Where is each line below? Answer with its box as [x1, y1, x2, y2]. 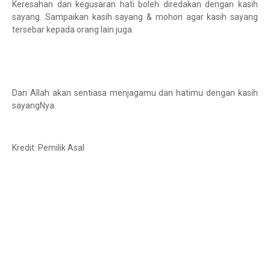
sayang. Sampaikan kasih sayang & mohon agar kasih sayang [12, 12, 258, 22]
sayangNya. [12, 101, 56, 110]
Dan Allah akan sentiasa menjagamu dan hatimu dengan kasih [12, 88, 258, 98]
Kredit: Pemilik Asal [12, 143, 86, 152]
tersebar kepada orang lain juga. [12, 25, 136, 34]
